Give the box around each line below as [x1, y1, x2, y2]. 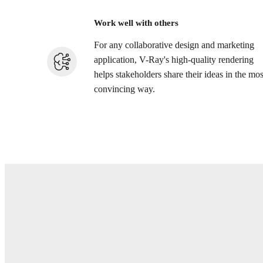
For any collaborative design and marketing [94, 40, 254, 51]
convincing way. [94, 84, 155, 95]
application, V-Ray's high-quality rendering [94, 55, 254, 66]
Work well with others [94, 18, 178, 28]
